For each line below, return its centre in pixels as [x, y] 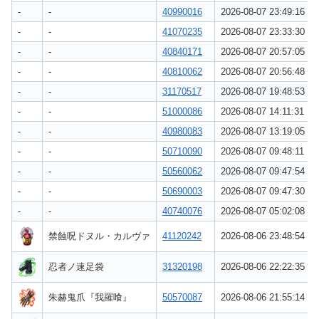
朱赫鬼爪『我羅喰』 [90, 297]
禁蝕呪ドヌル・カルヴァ [99, 236]
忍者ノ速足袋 [76, 266]
